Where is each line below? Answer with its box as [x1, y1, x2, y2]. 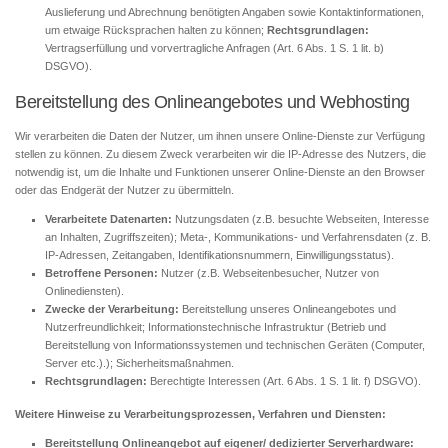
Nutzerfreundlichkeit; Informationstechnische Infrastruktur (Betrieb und [45, 320, 386, 333]
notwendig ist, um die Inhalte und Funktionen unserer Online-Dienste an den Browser [15, 165, 425, 178]
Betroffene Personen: [45, 266, 158, 279]
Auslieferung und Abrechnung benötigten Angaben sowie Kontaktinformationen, [45, 5, 424, 18]
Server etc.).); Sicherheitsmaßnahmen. [45, 356, 234, 369]
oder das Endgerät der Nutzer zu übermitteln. [15, 183, 234, 196]
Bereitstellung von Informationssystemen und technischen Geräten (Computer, [45, 338, 425, 351]
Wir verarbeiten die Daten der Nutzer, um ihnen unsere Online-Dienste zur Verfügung [15, 129, 425, 142]
